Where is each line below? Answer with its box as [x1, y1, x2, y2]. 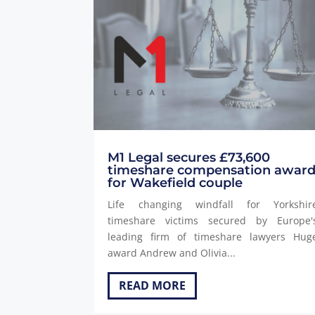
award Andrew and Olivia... [108, 246, 236, 260]
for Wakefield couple [108, 175, 243, 191]
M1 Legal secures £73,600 [108, 150, 271, 166]
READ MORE [119, 278, 186, 294]
